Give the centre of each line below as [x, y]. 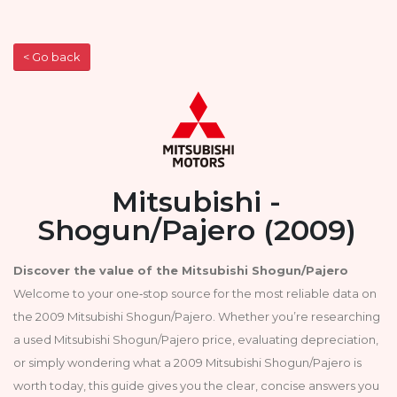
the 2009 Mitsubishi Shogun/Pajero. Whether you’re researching [197, 316]
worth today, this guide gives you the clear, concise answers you [196, 385]
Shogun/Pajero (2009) [196, 230]
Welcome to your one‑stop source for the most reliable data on [195, 293]
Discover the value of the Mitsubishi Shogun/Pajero [181, 270]
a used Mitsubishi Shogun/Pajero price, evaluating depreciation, [196, 339]
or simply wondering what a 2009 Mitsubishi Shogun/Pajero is [187, 362]
